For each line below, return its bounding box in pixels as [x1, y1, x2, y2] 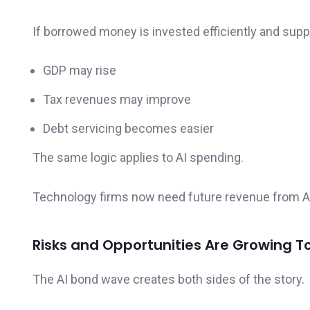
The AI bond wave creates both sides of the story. [33, 271, 304, 286]
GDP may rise [43, 63, 116, 78]
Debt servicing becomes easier [43, 121, 214, 136]
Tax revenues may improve [43, 92, 191, 107]
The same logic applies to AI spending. [33, 150, 244, 165]
